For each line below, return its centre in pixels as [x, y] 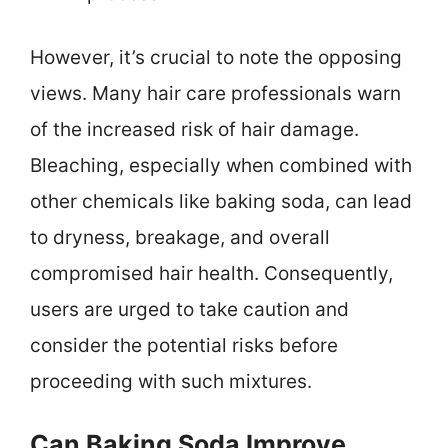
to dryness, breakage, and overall [180, 238]
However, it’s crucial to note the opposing [216, 58]
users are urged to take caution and [189, 310]
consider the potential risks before [184, 346]
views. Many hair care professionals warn [215, 94]
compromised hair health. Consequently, [211, 274]
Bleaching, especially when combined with [221, 166]
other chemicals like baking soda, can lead [221, 202]
